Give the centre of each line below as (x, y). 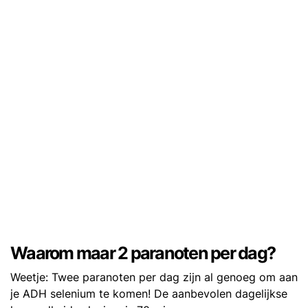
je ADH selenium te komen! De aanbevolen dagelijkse (149, 294)
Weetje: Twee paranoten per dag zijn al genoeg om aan (154, 277)
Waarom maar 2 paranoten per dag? (143, 253)
